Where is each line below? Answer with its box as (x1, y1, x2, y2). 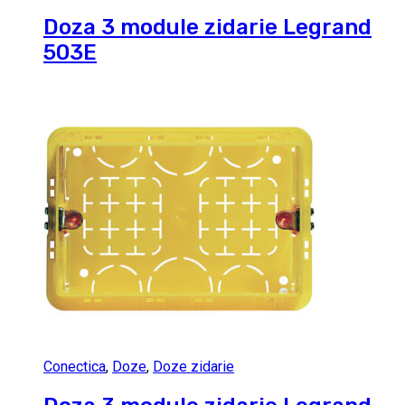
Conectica (43, 358, 106, 376)
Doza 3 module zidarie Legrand (43, 14, 372, 41)
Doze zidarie (153, 358, 234, 376)
